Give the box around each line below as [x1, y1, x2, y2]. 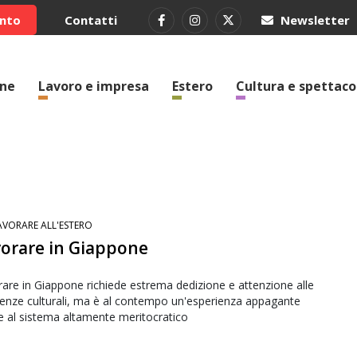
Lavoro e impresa [38, 77, 149, 95]
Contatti [65, 12, 117, 28]
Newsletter [277, 12, 350, 28]
